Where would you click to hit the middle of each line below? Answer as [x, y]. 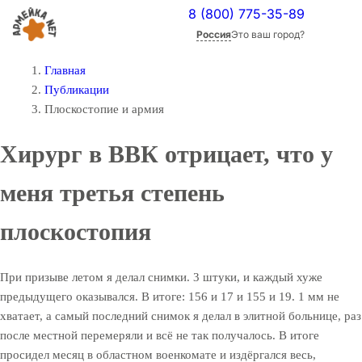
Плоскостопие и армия [104, 109]
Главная [65, 70]
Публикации [77, 90]
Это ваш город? [268, 34]
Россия [214, 34]
